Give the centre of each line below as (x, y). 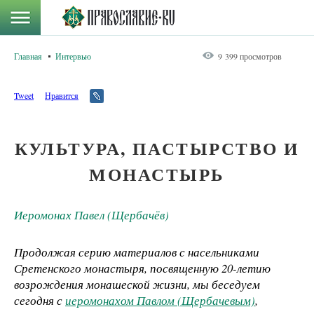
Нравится (62, 95)
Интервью (73, 56)
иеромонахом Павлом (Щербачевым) (160, 301)
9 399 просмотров (250, 56)
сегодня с (40, 301)
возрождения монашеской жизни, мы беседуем (137, 285)
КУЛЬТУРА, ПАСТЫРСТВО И (157, 148)
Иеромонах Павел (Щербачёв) (91, 215)
